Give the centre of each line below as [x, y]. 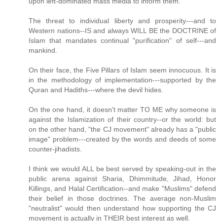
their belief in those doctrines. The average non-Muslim [122, 199]
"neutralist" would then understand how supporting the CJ [122, 208]
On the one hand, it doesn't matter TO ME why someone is [122, 110]
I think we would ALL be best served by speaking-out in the [122, 169]
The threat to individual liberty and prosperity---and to [122, 21]
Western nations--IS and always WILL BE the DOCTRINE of [122, 31]
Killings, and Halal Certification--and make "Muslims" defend [122, 189]
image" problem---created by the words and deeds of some [122, 139]
